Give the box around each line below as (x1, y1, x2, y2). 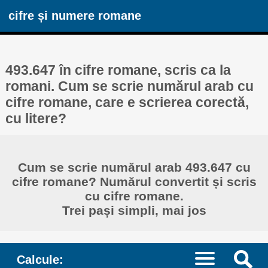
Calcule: (16, 252, 63, 266)
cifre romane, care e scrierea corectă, (5, 94, 249, 110)
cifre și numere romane (8, 8, 142, 23)
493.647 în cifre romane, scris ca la (5, 62, 232, 78)
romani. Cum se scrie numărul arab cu (5, 78, 254, 94)
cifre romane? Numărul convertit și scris (11, 175, 257, 189)
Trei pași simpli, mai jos (62, 203, 206, 218)
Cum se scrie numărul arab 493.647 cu (17, 160, 251, 175)
